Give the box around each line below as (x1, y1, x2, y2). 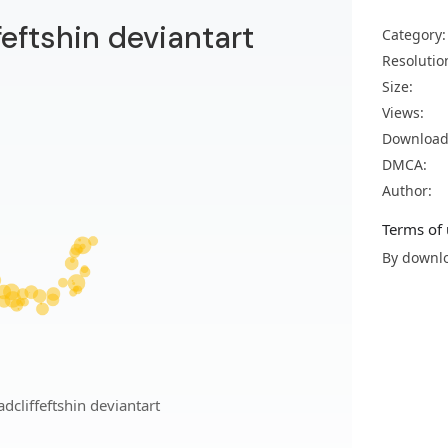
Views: (382, 103, 424, 122)
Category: (382, 25, 446, 44)
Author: (382, 181, 432, 200)
